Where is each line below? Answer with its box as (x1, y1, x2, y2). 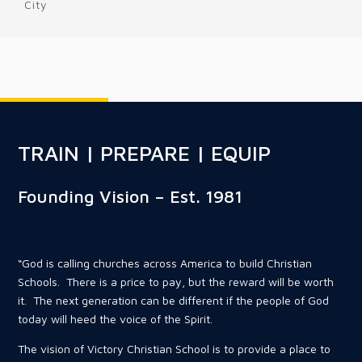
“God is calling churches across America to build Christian (18, 256, 313, 271)
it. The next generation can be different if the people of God (18, 293, 330, 308)
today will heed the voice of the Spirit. (18, 312, 213, 326)
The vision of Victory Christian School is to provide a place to (18, 342, 331, 356)
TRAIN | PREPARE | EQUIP (18, 141, 271, 166)
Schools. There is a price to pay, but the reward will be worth (18, 275, 335, 289)
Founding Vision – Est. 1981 (18, 186, 243, 208)
